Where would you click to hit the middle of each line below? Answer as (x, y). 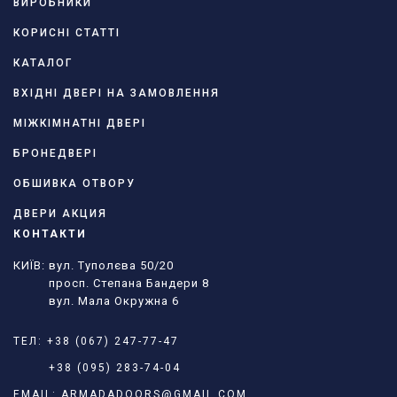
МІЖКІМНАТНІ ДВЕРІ (80, 123)
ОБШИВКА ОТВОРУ (74, 183)
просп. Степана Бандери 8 (111, 283)
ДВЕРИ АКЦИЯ (60, 213)
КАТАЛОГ (43, 62)
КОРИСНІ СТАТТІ (67, 32)
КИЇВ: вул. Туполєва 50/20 (93, 265)
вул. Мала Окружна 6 (96, 300)
